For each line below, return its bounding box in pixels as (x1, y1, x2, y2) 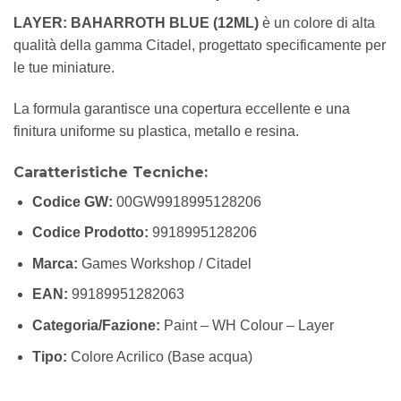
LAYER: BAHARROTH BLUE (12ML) (13, 15, 259, 30)
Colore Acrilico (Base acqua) (66, 348, 252, 364)
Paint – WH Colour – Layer (159, 317, 334, 333)
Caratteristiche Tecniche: (13, 163, 208, 181)
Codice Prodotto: (31, 225, 149, 241)
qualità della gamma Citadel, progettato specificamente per (13, 38, 386, 53)
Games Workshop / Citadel (77, 255, 252, 271)
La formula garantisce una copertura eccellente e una (13, 100, 350, 116)
